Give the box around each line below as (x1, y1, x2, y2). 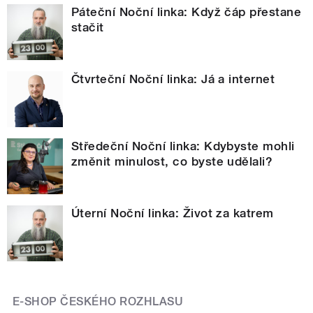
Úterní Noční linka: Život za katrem (71, 206, 274, 221)
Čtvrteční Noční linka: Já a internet (71, 72, 275, 87)
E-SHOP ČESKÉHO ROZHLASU (13, 295, 184, 309)
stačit (71, 20, 104, 35)
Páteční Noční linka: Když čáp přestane (71, 5, 302, 20)
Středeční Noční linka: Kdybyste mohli (71, 139, 295, 154)
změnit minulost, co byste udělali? (71, 154, 273, 169)
